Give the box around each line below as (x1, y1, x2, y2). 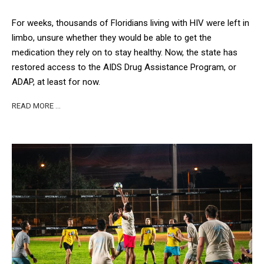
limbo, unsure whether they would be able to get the (12, 32, 212, 43)
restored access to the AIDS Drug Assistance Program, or (12, 61, 236, 72)
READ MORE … (12, 101, 61, 111)
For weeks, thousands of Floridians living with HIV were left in (12, 17, 249, 28)
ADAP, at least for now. (12, 76, 103, 87)
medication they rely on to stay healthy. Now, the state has (12, 47, 237, 58)
